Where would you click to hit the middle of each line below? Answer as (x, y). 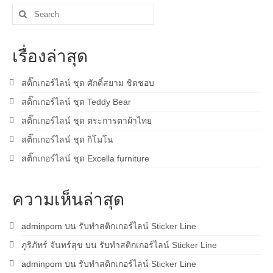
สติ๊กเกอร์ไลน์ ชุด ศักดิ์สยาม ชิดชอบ (88, 83)
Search (26, 9)
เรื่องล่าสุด (50, 56)
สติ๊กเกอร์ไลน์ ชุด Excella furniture (85, 159)
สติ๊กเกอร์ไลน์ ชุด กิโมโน (67, 140)
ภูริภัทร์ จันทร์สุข (52, 245)
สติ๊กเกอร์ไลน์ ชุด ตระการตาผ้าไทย (87, 121)
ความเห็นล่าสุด (68, 199)
